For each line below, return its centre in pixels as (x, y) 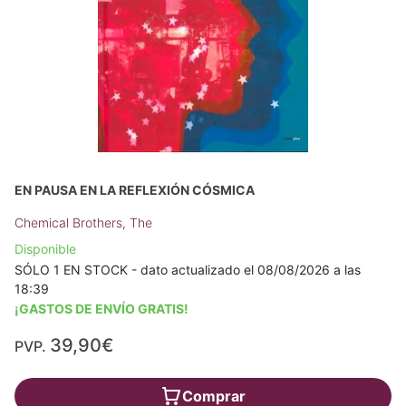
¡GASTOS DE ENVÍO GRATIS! (101, 309)
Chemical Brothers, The (83, 223)
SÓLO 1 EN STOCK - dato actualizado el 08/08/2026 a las (188, 270)
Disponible (45, 249)
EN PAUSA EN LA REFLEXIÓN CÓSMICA (135, 190)
